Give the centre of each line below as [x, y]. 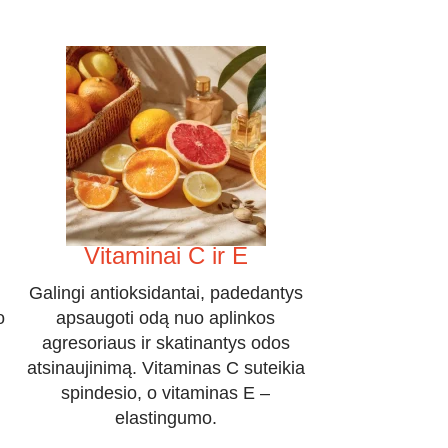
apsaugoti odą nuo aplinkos [166, 318]
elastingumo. [165, 418]
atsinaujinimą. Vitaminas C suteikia [165, 368]
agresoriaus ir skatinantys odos [165, 343]
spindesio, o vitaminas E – [166, 393]
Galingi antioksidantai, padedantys [165, 293]
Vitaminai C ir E [165, 256]
